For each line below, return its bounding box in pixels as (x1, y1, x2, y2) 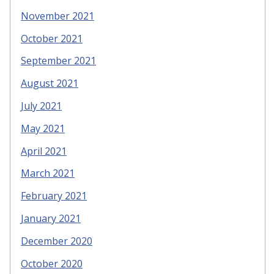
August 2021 (21, 76, 78, 91)
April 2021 (21, 144, 67, 158)
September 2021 (21, 54, 96, 68)
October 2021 (21, 31, 83, 45)
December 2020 (21, 234, 92, 248)
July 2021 (21, 99, 62, 113)
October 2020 (21, 256, 83, 270)
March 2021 (21, 166, 75, 180)
